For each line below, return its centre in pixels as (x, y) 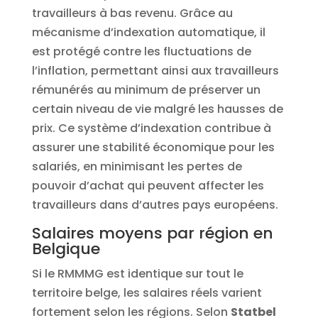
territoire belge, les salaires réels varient (147, 292)
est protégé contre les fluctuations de (141, 51)
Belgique (66, 248)
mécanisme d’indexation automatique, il (148, 32)
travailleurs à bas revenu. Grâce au (132, 13)
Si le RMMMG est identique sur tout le (137, 273)
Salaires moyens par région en (152, 233)
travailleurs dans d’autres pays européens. (155, 204)
